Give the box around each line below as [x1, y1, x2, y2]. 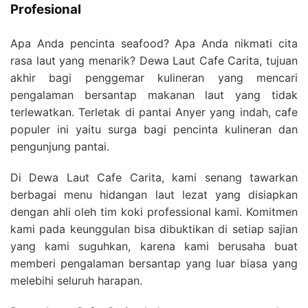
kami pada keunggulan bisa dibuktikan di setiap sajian [10, 221, 298, 236]
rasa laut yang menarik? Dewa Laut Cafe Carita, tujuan [10, 53, 298, 67]
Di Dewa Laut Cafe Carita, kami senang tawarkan [10, 170, 298, 184]
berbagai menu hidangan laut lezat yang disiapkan [10, 187, 298, 201]
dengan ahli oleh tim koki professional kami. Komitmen [10, 204, 298, 219]
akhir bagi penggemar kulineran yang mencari [10, 70, 298, 85]
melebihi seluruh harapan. [10, 273, 142, 287]
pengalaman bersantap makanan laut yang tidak [10, 87, 298, 102]
